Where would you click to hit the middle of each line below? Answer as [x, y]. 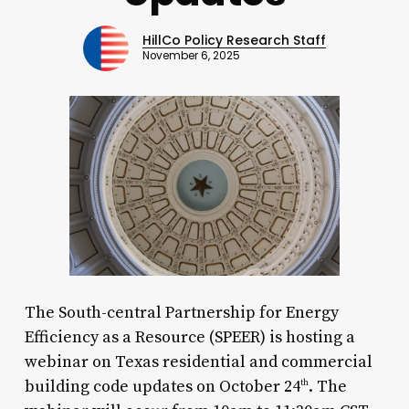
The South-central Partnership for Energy [181, 312]
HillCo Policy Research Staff [234, 41]
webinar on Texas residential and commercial [198, 362]
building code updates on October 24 [162, 386]
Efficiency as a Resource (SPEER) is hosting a [189, 337]
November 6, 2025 [191, 56]
